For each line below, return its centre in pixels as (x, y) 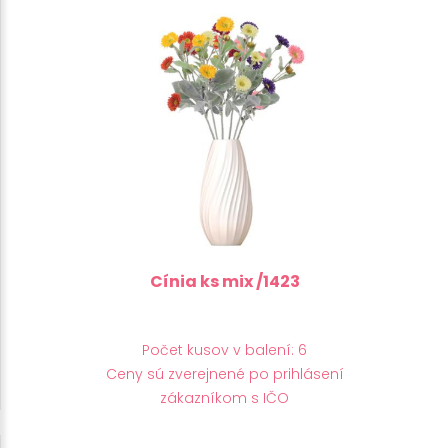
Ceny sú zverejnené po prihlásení (224, 373)
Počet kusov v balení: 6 (224, 349)
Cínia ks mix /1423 (224, 281)
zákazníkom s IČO (224, 397)
